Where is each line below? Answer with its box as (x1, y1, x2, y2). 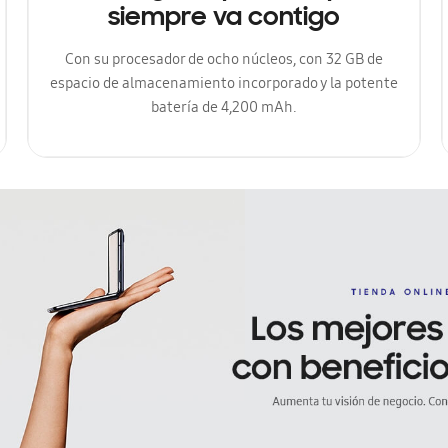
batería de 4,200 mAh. (150, 97, 297, 122)
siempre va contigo (107, 5, 340, 33)
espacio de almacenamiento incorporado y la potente (49, 73, 398, 98)
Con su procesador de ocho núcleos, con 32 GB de (64, 49, 383, 74)
